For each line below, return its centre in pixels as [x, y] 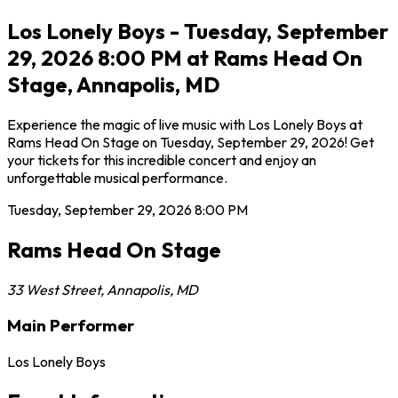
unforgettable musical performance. [117, 177]
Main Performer [71, 326]
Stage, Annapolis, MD [114, 84]
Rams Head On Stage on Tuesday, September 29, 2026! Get [191, 142]
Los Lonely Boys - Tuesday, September [198, 31]
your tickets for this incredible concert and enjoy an [162, 159]
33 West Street [54, 289]
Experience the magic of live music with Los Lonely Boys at [185, 124]
